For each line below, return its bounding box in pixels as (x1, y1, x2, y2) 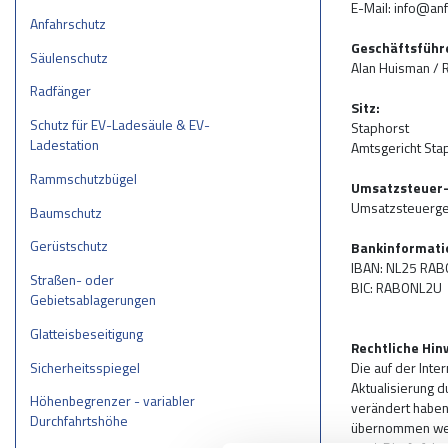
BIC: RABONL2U (351, 276, 442, 298)
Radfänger (29, 80, 91, 102)
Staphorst (351, 116, 409, 138)
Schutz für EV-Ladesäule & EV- (29, 114, 210, 136)
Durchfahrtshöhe (29, 410, 128, 432)
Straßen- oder (29, 269, 114, 291)
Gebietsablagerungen (29, 289, 156, 311)
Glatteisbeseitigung (29, 322, 143, 344)
